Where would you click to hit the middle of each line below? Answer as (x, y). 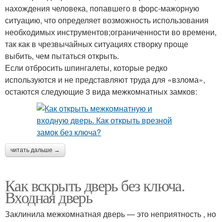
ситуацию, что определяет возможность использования (107, 20)
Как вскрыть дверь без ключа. (95, 185)
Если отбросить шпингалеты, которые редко (86, 68)
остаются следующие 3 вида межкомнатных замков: (101, 91)
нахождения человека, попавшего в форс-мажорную (102, 8)
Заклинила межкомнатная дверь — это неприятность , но (111, 214)
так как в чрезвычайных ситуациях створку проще (97, 44)
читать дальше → (35, 150)
